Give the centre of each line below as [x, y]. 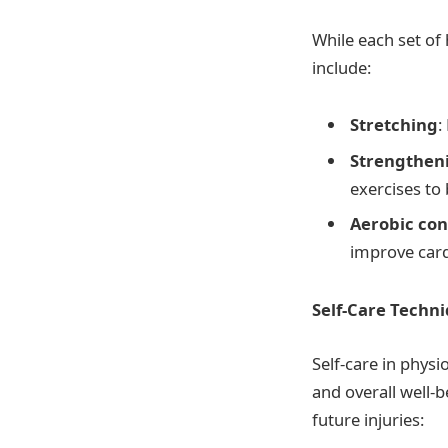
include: [341, 67]
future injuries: [368, 419]
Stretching [394, 125]
